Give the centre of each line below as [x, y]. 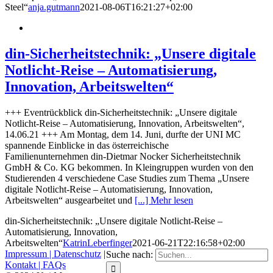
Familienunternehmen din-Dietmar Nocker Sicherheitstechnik [123, 157]
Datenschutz [77, 254]
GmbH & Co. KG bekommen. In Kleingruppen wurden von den [129, 168]
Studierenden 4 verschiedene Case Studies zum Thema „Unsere [127, 179]
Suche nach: [129, 255]
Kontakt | [24, 265]
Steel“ [16, 7]
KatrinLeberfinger [97, 243]
